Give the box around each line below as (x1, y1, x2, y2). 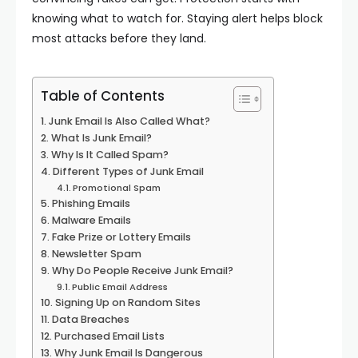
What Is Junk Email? (50, 131, 152, 145)
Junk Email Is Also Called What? (48, 114, 210, 128)
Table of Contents (41, 86, 165, 106)
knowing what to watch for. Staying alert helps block (32, 10, 323, 26)
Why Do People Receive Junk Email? (51, 264, 233, 277)
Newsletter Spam (51, 247, 141, 261)
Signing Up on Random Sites (54, 296, 201, 309)
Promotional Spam (73, 181, 161, 194)
